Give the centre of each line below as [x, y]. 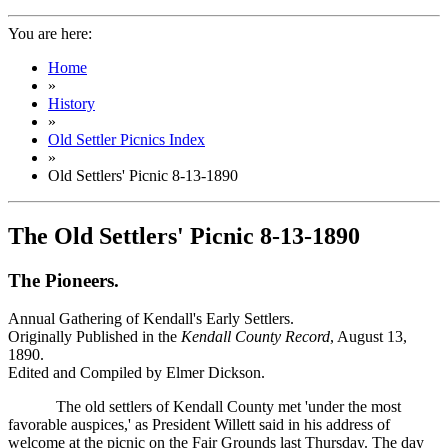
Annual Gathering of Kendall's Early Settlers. [151, 319]
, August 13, [368, 337]
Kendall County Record [255, 337]
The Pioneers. [63, 280]
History [71, 103]
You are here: [52, 33]
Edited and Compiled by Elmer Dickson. [136, 373]
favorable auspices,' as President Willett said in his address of [199, 425]
